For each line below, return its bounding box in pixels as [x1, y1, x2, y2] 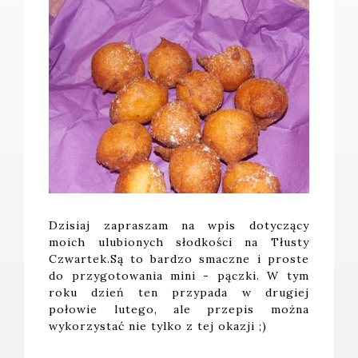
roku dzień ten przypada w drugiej [49, 284, 309, 300]
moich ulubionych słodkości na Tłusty [49, 234, 309, 249]
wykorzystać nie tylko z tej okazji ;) [49, 318, 268, 333]
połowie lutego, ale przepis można [49, 301, 309, 316]
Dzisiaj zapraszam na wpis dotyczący [49, 217, 309, 233]
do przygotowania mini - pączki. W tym [49, 268, 309, 283]
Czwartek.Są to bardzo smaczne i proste [49, 251, 309, 266]
